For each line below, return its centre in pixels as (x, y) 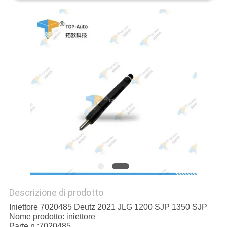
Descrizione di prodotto (56, 193)
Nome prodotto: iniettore (52, 217)
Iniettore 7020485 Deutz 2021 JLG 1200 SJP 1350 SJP (108, 207)
